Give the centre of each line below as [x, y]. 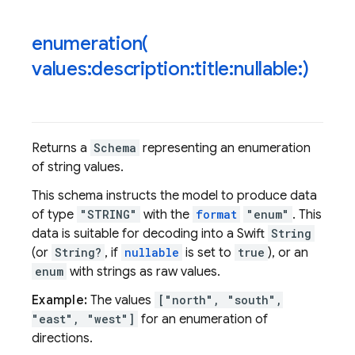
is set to [208, 253]
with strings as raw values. [143, 272]
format [216, 214]
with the [166, 215]
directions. [62, 338]
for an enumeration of [203, 319]
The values [121, 300]
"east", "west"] [83, 319]
